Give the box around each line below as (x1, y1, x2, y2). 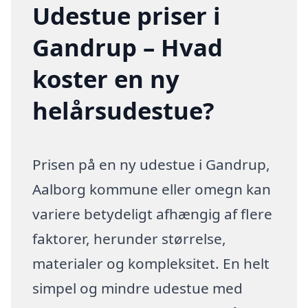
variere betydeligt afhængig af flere (32, 203, 273, 223)
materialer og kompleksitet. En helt (32, 253, 270, 273)
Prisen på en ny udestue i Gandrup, (32, 154, 271, 174)
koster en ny (32, 62, 180, 95)
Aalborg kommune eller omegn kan (32, 179, 272, 199)
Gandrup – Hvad (32, 30, 223, 63)
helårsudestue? (32, 93, 215, 126)
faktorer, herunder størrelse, (32, 228, 227, 248)
